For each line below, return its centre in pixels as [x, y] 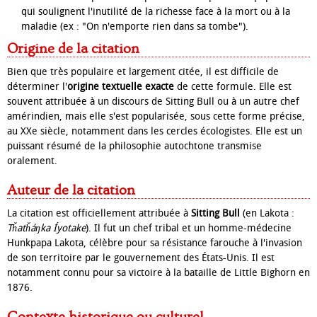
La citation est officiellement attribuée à [99, 213]
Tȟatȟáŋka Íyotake [46, 228]
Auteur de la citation [71, 190]
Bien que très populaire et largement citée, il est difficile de [143, 72]
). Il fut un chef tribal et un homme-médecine [189, 228]
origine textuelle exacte [121, 87]
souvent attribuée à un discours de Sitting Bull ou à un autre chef [153, 102]
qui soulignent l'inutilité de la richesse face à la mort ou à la [156, 12]
